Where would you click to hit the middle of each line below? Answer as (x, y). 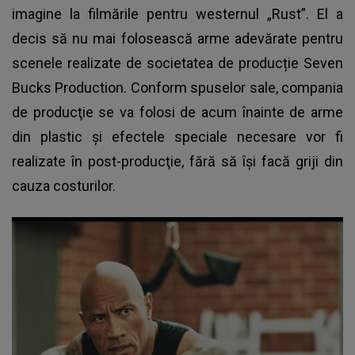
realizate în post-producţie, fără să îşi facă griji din (177, 162)
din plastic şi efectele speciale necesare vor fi (177, 137)
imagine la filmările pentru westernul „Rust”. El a (177, 14)
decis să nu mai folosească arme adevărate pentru (177, 39)
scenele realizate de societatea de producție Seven (177, 63)
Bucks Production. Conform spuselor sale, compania (177, 88)
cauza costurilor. (64, 186)
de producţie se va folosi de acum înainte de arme (177, 113)
